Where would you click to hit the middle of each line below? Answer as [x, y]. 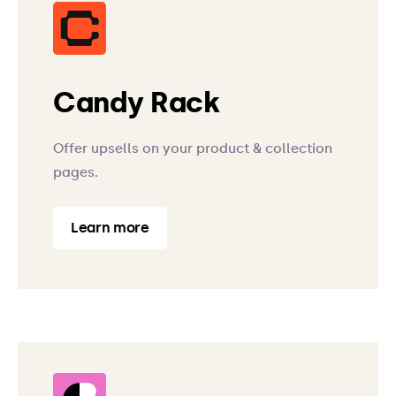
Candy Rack [137, 103]
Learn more [110, 228]
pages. [76, 172]
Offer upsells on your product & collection [193, 148]
